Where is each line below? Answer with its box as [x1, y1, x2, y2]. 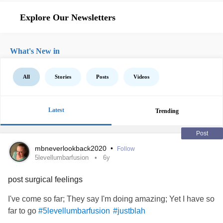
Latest [48, 107, 64, 113]
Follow [117, 145, 135, 152]
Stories [55, 74, 71, 80]
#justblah [113, 207, 145, 216]
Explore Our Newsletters [20, 12, 115, 22]
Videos [133, 74, 149, 80]
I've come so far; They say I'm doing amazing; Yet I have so [8, 195, 215, 203]
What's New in [10, 47, 60, 55]
